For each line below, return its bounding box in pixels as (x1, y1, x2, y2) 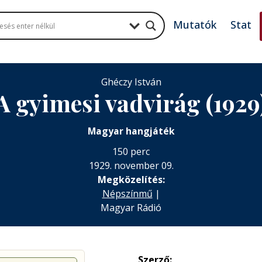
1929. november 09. (88, 159, 174, 172)
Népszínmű (102, 187, 153, 200)
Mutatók (173, 18, 217, 32)
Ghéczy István (101, 75, 161, 88)
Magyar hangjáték (87, 125, 175, 137)
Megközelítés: (97, 173, 165, 186)
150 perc (112, 145, 150, 158)
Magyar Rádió (101, 201, 161, 214)
